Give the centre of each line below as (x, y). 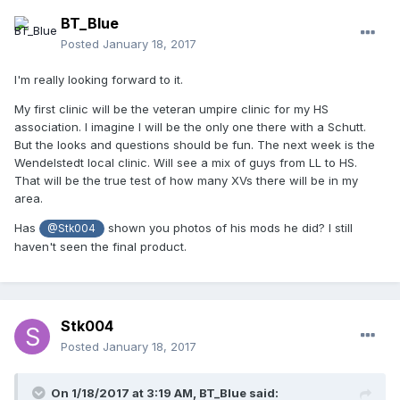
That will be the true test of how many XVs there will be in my (186, 181)
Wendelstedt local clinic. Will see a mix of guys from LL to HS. (186, 163)
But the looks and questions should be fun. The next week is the (195, 145)
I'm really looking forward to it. (99, 80)
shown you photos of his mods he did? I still (228, 228)
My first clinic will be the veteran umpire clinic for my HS (171, 109)
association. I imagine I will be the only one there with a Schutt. (190, 127)
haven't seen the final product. (100, 247)
